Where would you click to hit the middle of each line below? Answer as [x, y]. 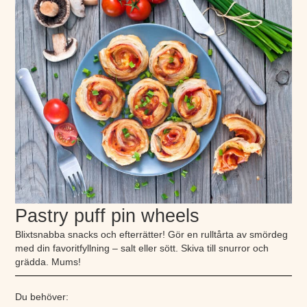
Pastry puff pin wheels [108, 216]
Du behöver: [42, 297]
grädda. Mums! [48, 262]
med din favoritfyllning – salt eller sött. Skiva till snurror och [142, 248]
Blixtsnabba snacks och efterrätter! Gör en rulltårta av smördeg [152, 234]
